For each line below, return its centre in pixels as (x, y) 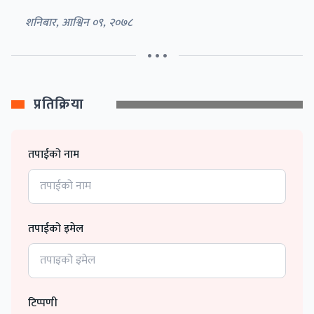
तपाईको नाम (54, 155)
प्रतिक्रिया (59, 105)
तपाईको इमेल (56, 229)
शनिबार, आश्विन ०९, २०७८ (79, 23)
